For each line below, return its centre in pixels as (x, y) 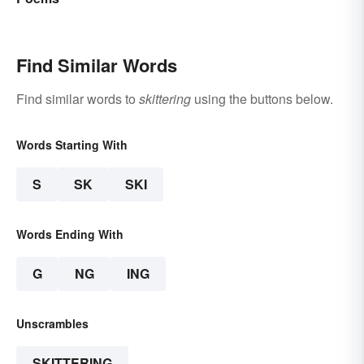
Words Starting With (72, 144)
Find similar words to (78, 98)
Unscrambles (52, 323)
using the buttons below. (262, 98)
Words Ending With (70, 234)
